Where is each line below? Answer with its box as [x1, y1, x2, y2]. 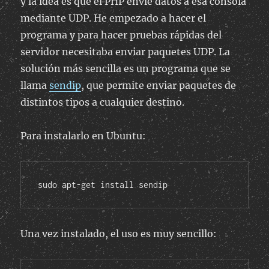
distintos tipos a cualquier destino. [20, 96, 185, 109]
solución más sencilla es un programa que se [20, 62, 231, 75]
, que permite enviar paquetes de [81, 79, 237, 92]
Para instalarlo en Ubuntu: [20, 130, 147, 142]
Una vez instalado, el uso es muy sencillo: [20, 228, 217, 240]
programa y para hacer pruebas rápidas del [20, 29, 222, 41]
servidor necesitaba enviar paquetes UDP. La [20, 46, 231, 58]
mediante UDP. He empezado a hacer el [20, 12, 207, 25]
